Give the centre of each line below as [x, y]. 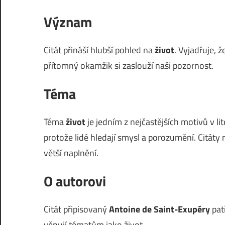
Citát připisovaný [76, 209]
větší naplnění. [71, 153]
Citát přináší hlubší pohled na [99, 50]
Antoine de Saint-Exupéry [159, 209]
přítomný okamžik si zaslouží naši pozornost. [129, 66]
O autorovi [75, 181]
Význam [68, 22]
